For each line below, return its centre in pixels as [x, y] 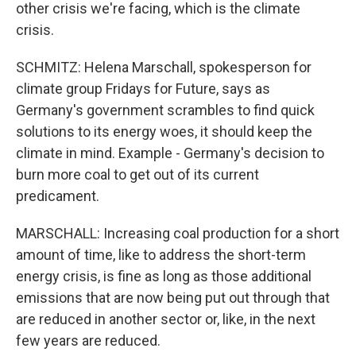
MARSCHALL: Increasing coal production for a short [178, 233]
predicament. [58, 196]
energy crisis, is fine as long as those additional [164, 276]
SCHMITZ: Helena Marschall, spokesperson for [164, 67]
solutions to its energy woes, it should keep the [164, 132]
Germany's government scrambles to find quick [165, 110]
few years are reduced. [88, 341]
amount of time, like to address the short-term [161, 255]
